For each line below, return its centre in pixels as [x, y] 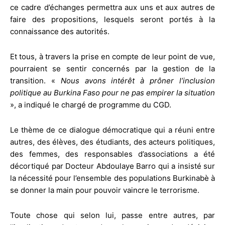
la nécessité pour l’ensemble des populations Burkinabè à [113, 178]
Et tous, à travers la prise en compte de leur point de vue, [113, 56]
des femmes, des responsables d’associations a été [113, 154]
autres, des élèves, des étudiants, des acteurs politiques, [113, 142]
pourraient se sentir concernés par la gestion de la [113, 68]
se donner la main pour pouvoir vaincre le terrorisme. [105, 190]
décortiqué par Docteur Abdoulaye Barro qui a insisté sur [113, 166]
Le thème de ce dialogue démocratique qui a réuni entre [113, 130]
